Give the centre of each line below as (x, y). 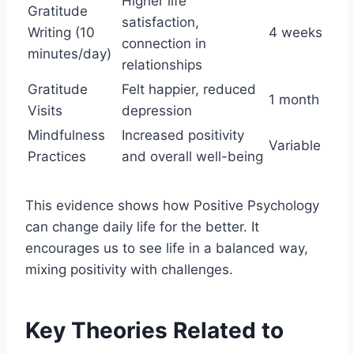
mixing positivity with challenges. (129, 269)
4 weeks (296, 32)
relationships (162, 64)
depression (157, 110)
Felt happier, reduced (189, 89)
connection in (164, 43)
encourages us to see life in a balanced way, (167, 248)
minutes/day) (70, 53)
